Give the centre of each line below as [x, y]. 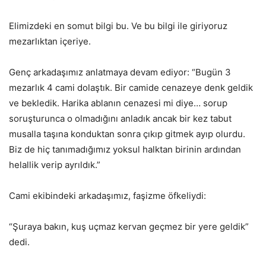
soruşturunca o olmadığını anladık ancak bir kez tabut [120, 118]
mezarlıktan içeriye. [50, 41]
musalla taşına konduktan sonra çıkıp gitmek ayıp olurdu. [127, 134]
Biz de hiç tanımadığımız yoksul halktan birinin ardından [125, 149]
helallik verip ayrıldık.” [55, 164]
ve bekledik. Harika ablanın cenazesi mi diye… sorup [118, 103]
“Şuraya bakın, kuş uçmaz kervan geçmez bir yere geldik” [129, 226]
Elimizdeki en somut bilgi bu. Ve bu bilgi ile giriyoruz [118, 26]
